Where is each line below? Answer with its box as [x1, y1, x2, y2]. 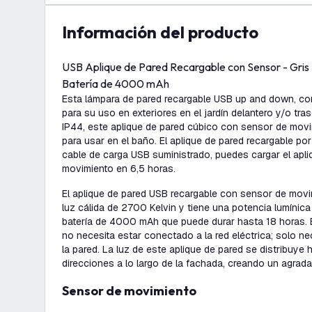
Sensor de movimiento [69, 283, 196, 299]
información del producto [67, 22, 258, 42]
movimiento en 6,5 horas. [62, 162, 175, 175]
